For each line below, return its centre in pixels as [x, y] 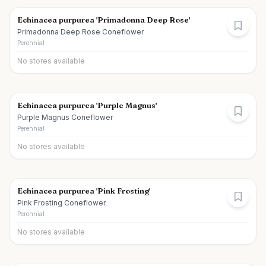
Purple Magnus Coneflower [65, 117]
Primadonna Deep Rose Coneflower [80, 32]
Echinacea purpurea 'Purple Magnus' [87, 105]
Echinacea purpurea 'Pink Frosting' [84, 191]
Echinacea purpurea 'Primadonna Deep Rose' [104, 20]
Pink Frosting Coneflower [61, 203]
